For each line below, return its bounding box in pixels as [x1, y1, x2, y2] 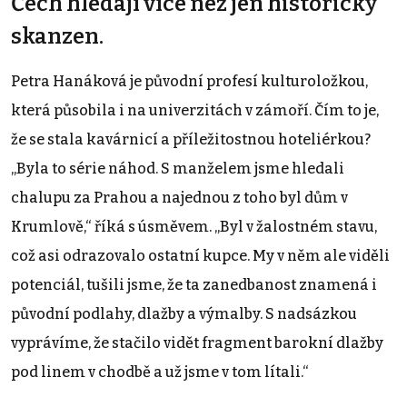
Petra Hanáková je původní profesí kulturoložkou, [11, 72, 368, 90]
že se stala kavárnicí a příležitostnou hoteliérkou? [11, 130, 371, 148]
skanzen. [11, 23, 104, 49]
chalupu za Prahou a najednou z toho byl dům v [11, 188, 348, 206]
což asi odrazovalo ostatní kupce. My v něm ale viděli [11, 246, 390, 264]
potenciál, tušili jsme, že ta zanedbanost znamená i [11, 275, 377, 293]
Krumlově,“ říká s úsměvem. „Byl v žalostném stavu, [11, 217, 377, 235]
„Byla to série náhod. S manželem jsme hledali [11, 159, 344, 177]
